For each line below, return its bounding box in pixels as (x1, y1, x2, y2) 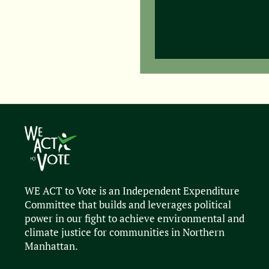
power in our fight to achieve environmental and (25, 212, 245, 226)
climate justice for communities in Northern (25, 226, 225, 240)
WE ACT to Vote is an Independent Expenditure (25, 184, 240, 198)
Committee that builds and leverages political (25, 198, 232, 212)
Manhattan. (25, 240, 79, 253)
